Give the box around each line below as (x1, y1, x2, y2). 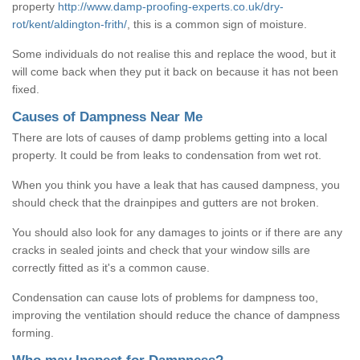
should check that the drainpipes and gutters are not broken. (12, 195, 319, 209)
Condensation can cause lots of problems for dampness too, (12, 290, 318, 304)
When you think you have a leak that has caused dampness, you (12, 178, 340, 191)
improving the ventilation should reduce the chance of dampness (12, 308, 340, 321)
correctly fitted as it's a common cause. (12, 260, 210, 274)
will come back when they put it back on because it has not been (12, 64, 338, 78)
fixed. (12, 82, 39, 96)
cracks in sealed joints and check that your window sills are (12, 243, 310, 256)
